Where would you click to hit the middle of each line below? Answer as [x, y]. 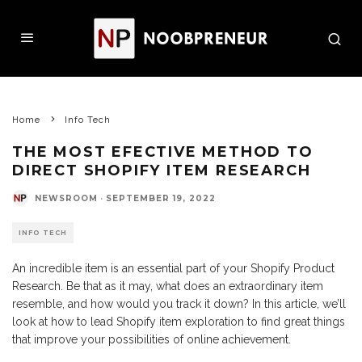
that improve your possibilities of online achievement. [152, 339]
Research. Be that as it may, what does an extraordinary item [168, 286]
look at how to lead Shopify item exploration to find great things [179, 322]
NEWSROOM [66, 198]
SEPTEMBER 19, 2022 [161, 198]
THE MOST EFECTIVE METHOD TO [163, 152]
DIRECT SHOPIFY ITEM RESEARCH [162, 170]
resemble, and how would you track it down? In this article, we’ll [179, 304]
